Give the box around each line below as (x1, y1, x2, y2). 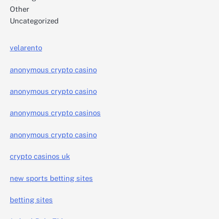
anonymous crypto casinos (10, 109, 101, 117)
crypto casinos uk (10, 152, 70, 161)
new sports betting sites (10, 174, 93, 182)
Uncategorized (10, 17, 59, 25)
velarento (10, 44, 42, 52)
